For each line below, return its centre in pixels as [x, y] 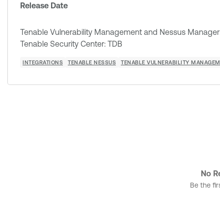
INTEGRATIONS [43, 62]
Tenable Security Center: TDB [71, 44]
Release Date [44, 5]
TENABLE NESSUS [92, 62]
